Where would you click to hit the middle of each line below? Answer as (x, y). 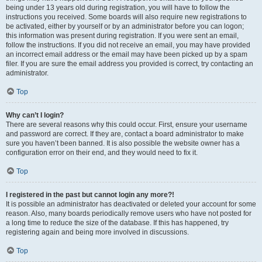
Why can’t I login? (35, 115)
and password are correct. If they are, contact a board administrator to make (125, 134)
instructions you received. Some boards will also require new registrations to (126, 17)
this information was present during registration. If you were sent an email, (122, 36)
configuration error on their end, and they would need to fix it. (102, 153)
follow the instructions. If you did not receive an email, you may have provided (128, 45)
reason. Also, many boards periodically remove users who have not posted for (129, 213)
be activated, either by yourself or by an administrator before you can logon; (125, 26)
